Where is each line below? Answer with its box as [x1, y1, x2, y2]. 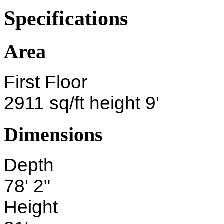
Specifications [4, 6, 128, 30]
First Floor [4, 72, 87, 93]
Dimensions [4, 123, 103, 146]
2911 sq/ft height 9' [4, 93, 159, 114]
